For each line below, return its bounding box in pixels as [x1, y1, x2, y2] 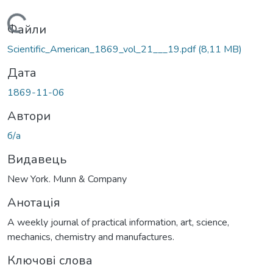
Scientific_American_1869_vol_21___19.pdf [7, 42, 198, 56]
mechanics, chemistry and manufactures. [7, 230, 174, 244]
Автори [7, 107, 51, 124]
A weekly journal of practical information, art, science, [7, 215, 229, 229]
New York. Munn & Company [7, 172, 127, 186]
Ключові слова [7, 252, 93, 269]
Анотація [7, 194, 60, 211]
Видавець [7, 151, 66, 168]
